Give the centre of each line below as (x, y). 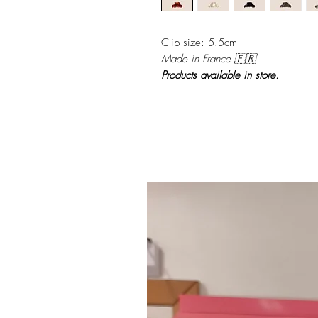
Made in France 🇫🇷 (208, 59)
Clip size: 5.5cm (199, 43)
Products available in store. (220, 75)
